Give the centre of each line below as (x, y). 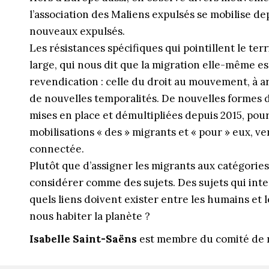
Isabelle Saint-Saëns (83, 239)
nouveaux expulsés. (77, 31)
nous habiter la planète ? (89, 216)
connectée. (56, 149)
